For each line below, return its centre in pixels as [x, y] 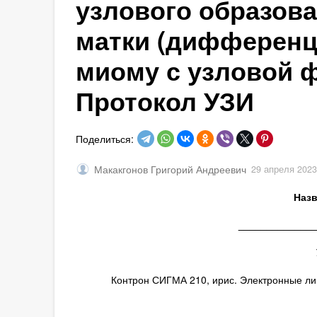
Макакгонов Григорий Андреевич [170, 169]
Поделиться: [104, 138]
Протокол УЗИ [165, 100]
